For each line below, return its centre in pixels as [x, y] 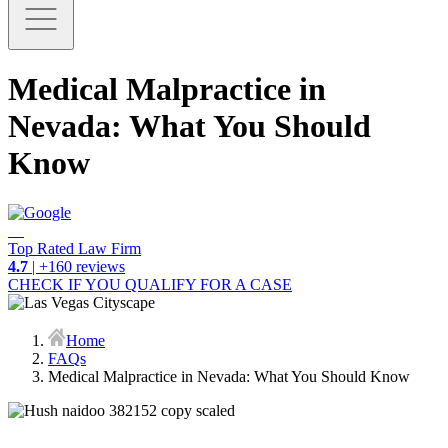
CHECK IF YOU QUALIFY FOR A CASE [150, 284]
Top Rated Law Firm [74, 248]
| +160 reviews [76, 266]
